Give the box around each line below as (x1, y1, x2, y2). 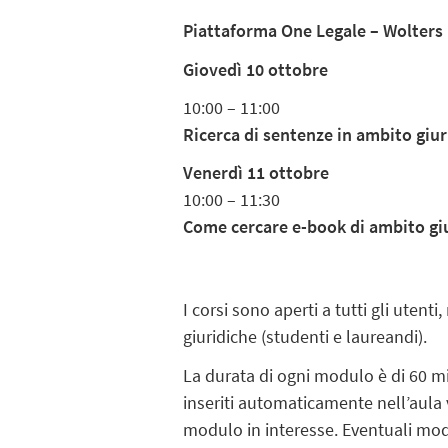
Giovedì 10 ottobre (183, 57, 329, 81)
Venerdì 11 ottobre (183, 161, 330, 184)
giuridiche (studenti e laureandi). (183, 325, 428, 349)
